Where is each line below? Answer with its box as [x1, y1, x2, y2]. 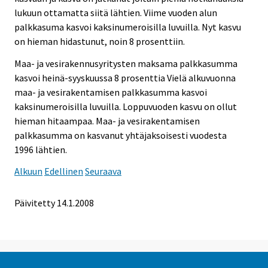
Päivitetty [14, 197, 55, 209]
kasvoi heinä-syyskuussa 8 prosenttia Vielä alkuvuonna [14, 71, 236, 84]
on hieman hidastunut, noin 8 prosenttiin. [14, 35, 185, 47]
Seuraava [85, 165, 121, 178]
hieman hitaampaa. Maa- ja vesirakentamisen [14, 114, 200, 127]
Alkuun [14, 165, 42, 178]
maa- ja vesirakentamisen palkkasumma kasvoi [14, 86, 207, 98]
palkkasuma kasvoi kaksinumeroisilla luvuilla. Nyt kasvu [14, 20, 241, 33]
